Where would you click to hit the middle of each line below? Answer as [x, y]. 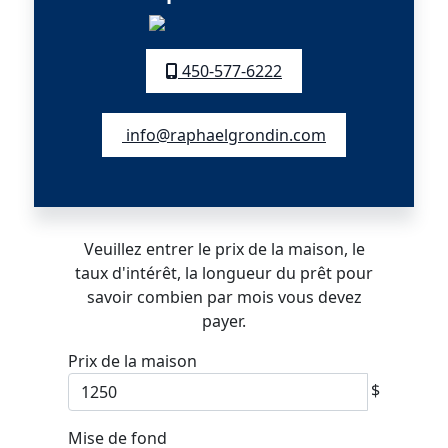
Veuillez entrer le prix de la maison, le [224, 248]
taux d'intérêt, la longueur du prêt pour [224, 272]
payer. [224, 320]
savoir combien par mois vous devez [224, 296]
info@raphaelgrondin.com [224, 134]
